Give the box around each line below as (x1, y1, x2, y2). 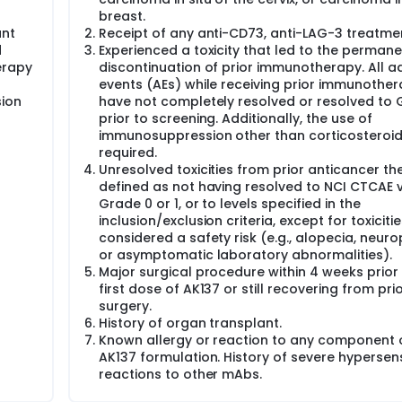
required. (99, 144, 157, 162)
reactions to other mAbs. (99, 365, 263, 383)
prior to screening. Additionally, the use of (99, 109, 372, 127)
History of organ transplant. (99, 314, 283, 332)
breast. (99, 7, 145, 25)
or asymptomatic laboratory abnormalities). (99, 246, 392, 264)
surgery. (99, 297, 152, 315)
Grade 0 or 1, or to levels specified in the (99, 195, 361, 213)
